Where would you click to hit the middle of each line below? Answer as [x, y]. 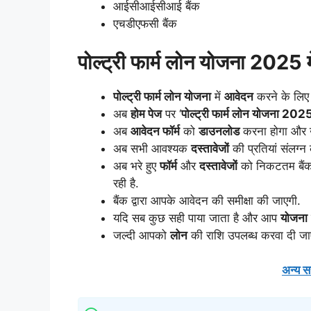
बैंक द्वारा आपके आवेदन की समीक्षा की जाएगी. [207, 200]
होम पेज [146, 114]
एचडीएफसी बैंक [145, 24]
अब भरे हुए [136, 166]
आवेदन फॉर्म [155, 131]
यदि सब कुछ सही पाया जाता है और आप [197, 218]
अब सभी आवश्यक [152, 148]
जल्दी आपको [142, 235]
